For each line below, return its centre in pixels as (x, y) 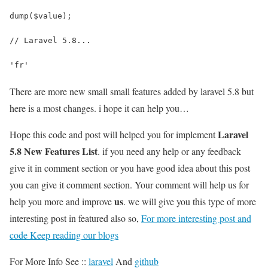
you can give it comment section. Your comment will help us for (129, 184)
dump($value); (41, 16)
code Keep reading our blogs (64, 234)
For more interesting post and (196, 218)
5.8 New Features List (54, 151)
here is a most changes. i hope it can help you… (99, 108)
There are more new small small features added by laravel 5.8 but (132, 91)
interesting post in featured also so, (75, 218)
